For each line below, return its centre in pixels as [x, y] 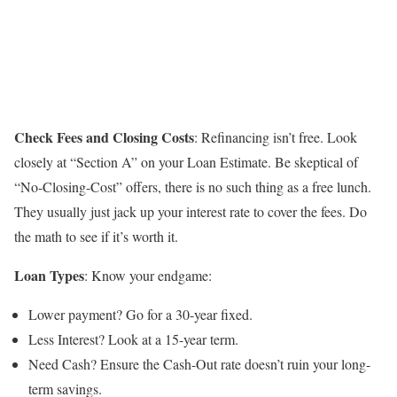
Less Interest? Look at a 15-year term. [133, 339]
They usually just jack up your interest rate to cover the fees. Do [191, 211]
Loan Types [49, 275]
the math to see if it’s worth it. [96, 236]
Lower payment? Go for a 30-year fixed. [140, 314]
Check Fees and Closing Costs [104, 136]
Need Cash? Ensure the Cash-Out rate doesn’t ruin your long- [199, 363]
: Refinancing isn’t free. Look [276, 136]
